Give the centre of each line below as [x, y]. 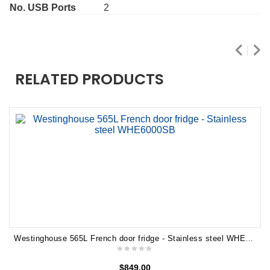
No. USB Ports [43, 7]
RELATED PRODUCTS [89, 79]
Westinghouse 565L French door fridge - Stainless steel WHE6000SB [249, 238]
